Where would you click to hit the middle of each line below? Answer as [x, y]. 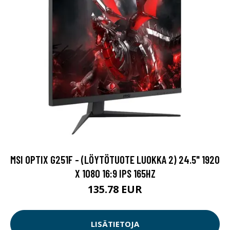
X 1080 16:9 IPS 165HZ [115, 173]
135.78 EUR [115, 189]
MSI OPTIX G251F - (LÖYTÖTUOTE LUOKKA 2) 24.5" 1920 [115, 159]
